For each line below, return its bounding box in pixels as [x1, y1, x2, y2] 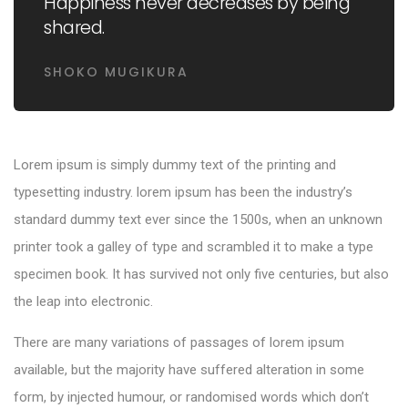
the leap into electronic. [14, 292, 153, 310]
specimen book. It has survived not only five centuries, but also [14, 265, 389, 282]
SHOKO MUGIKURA [44, 62, 189, 81]
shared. [44, 14, 105, 40]
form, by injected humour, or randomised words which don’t [14, 388, 369, 405]
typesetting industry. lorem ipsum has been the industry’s [14, 183, 352, 200]
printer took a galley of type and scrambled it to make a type [14, 238, 373, 255]
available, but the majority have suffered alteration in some [14, 361, 364, 378]
